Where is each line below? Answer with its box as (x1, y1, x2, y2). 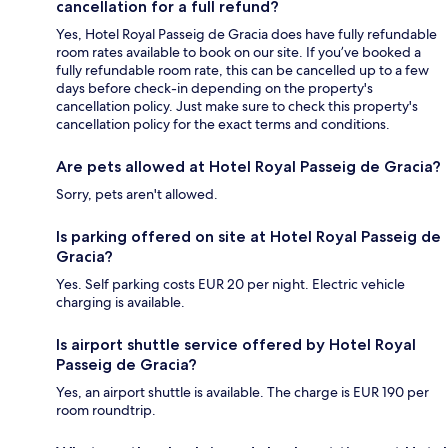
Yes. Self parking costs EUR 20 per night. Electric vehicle (56, 274, 405, 293)
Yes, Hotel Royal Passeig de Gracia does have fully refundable (56, 24, 437, 43)
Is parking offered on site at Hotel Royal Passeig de (56, 226, 441, 246)
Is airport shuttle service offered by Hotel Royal (56, 334, 416, 354)
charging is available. (56, 292, 185, 311)
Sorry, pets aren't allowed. (56, 184, 218, 203)
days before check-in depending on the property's (56, 78, 373, 97)
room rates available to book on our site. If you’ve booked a (56, 42, 421, 61)
